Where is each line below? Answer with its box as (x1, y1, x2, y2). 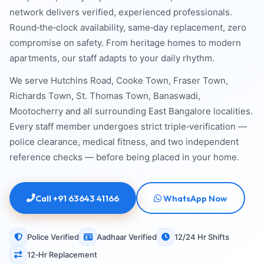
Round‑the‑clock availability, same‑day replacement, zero (9, 22, 246, 34)
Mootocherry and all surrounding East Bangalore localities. (9, 105, 253, 117)
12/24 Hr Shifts (174, 232, 229, 242)
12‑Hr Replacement (27, 249, 97, 259)
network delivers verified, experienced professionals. (9, 6, 232, 18)
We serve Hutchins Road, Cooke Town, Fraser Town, (9, 75, 228, 87)
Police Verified (27, 232, 79, 242)
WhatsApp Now (161, 192, 227, 204)
